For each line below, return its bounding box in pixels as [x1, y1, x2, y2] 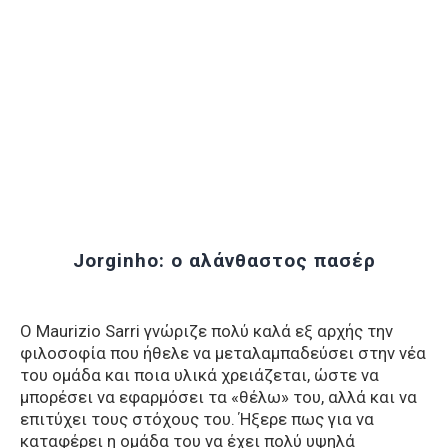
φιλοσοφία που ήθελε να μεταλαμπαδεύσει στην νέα [20, 343, 426, 363]
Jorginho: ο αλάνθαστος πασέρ [72, 248, 376, 272]
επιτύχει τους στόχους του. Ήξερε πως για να [20, 409, 374, 429]
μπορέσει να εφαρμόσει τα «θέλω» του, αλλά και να [20, 387, 417, 407]
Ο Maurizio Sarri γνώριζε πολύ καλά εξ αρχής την [20, 321, 393, 341]
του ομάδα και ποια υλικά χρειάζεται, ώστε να [20, 365, 379, 385]
